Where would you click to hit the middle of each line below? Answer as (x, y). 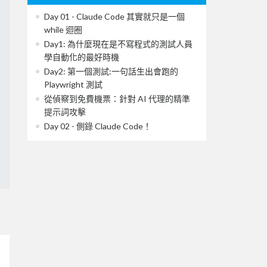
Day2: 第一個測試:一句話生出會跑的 (111, 71)
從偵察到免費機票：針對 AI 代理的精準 (117, 98)
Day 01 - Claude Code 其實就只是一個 (114, 16)
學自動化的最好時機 (82, 57)
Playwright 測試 (73, 84)
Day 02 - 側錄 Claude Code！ (98, 126)
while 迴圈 (63, 29)
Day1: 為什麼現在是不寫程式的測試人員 (118, 44)
